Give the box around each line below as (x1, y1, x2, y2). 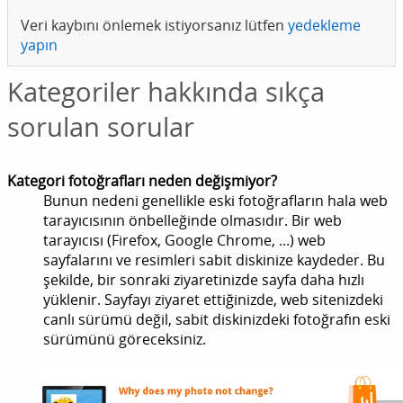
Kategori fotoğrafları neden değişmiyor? (7, 170, 277, 191)
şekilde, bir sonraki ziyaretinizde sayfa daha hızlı (43, 269, 364, 290)
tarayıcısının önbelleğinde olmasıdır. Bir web (43, 210, 342, 230)
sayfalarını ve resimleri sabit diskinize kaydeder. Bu (43, 249, 385, 270)
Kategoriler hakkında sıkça (7, 73, 325, 109)
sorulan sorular (7, 108, 194, 144)
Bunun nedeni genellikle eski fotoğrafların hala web (43, 190, 388, 210)
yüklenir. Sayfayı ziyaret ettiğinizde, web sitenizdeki (43, 289, 383, 309)
